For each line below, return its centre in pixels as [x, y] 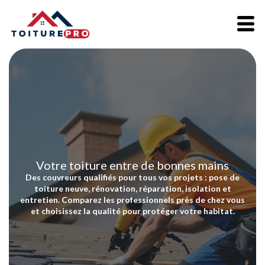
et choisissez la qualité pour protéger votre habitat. [132, 211]
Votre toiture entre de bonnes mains [132, 165]
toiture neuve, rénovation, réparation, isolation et [132, 188]
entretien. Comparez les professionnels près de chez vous [132, 199]
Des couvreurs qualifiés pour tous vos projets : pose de [132, 177]
